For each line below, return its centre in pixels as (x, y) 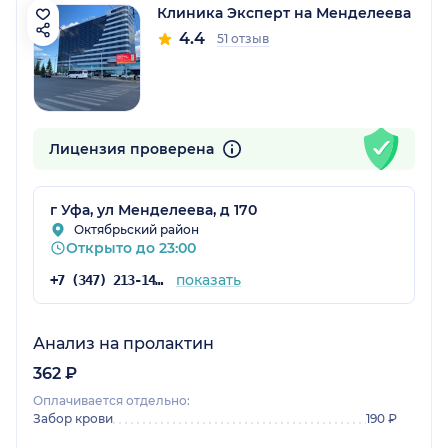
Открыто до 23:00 (131, 247)
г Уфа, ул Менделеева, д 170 (153, 209)
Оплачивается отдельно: (111, 400)
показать (208, 279)
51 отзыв (243, 38)
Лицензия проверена (133, 148)
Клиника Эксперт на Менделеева (284, 12)
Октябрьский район (136, 229)
